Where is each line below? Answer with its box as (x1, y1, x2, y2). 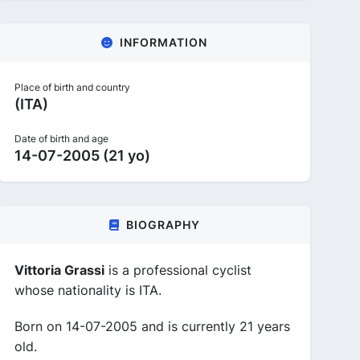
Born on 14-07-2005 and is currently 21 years (14, 318, 290, 334)
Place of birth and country (14, 81, 130, 93)
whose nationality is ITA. (14, 282, 162, 298)
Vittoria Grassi (14, 262, 104, 278)
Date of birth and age (14, 133, 108, 145)
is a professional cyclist (104, 262, 252, 278)
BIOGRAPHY (125, 218, 200, 231)
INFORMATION (120, 35, 207, 49)
